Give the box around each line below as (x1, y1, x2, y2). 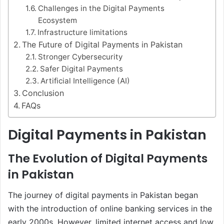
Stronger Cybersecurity (38, 51, 123, 61)
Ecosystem (38, 15, 77, 25)
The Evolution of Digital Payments (8, 150, 207, 167)
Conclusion (22, 87, 64, 98)
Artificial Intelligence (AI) (40, 75, 130, 85)
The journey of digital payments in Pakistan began (8, 189, 198, 200)
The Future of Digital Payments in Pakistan (22, 39, 183, 49)
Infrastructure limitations (37, 27, 128, 37)
